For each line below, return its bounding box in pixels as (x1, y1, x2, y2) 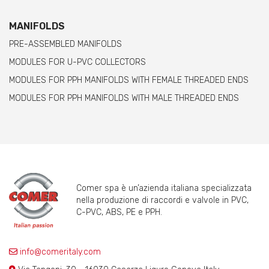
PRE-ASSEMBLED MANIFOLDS (9, 39, 122, 50)
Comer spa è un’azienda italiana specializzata (76, 183, 252, 194)
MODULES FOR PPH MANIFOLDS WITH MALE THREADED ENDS (9, 93, 239, 104)
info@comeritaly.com (17, 246, 101, 257)
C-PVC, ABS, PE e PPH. (76, 207, 162, 218)
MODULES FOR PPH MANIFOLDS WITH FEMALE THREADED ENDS (9, 75, 249, 86)
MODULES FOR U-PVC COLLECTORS (9, 57, 146, 68)
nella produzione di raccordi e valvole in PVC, (76, 195, 249, 206)
